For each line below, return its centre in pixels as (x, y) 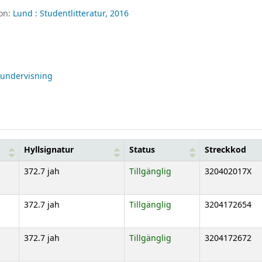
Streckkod (225, 150)
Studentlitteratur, (74, 13)
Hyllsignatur (49, 150)
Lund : (25, 13)
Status (142, 150)
